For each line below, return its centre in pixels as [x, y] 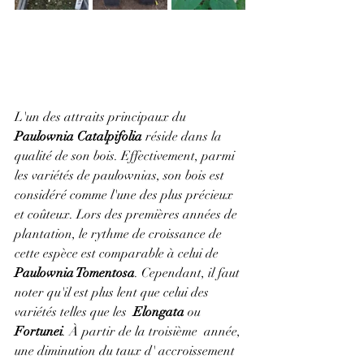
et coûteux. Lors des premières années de [128, 214]
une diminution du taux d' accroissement [126, 351]
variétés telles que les [74, 312]
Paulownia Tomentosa [75, 273]
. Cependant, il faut [189, 273]
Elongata [159, 312]
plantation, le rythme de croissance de [120, 234]
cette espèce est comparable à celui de [118, 253]
